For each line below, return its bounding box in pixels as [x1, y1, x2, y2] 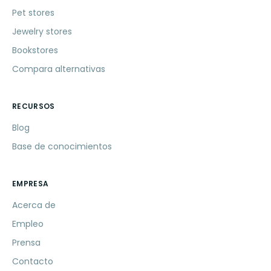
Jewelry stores [12, 25, 72, 38]
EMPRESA [12, 178, 49, 189]
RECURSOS [12, 101, 55, 112]
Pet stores [12, 7, 54, 19]
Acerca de [12, 199, 56, 212]
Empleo [12, 218, 44, 230]
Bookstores [12, 44, 58, 57]
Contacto [12, 255, 53, 268]
